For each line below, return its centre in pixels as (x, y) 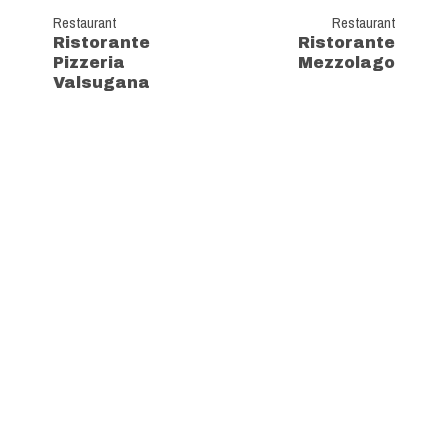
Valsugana (101, 83)
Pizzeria (89, 63)
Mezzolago (346, 63)
